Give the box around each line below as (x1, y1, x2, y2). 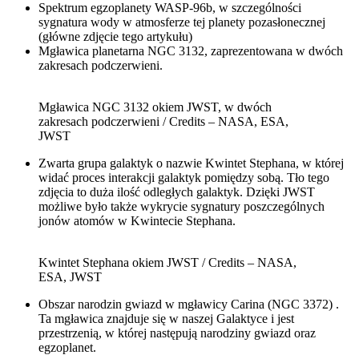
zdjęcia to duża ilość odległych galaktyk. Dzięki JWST (38, 184, 315, 199)
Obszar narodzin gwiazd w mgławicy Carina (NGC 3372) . (38, 296, 339, 311)
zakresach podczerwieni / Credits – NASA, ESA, (38, 114, 288, 128)
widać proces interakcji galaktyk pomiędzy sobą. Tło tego (38, 170, 329, 184)
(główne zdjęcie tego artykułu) (38, 29, 192, 43)
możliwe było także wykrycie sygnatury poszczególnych (38, 199, 325, 213)
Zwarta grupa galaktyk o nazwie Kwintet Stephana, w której (38, 155, 344, 170)
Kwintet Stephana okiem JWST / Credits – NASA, (38, 255, 296, 269)
